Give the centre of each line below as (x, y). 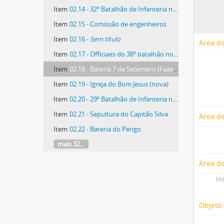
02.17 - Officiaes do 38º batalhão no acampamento (121, 54)
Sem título (105, 39)
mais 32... (71, 144)
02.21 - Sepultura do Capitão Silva (119, 114)
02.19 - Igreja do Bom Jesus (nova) (119, 84)
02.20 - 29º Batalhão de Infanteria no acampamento (121, 99)
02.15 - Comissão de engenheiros (118, 24)
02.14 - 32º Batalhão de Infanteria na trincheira (121, 9)
